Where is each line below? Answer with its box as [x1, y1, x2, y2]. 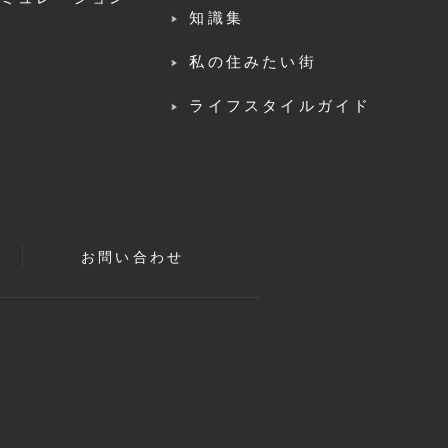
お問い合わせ [81, 246, 185, 267]
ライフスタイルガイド [189, 94, 372, 116]
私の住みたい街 [189, 50, 317, 72]
